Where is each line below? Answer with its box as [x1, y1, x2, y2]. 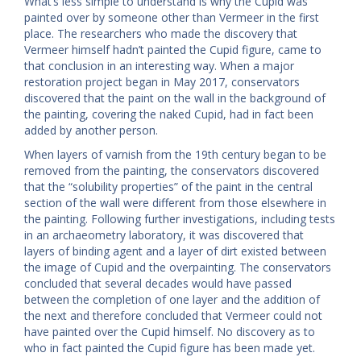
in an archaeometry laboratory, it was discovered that [24, 227, 304, 243]
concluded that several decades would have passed [24, 276, 292, 292]
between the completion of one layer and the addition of [24, 292, 320, 308]
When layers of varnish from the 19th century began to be [24, 147, 326, 163]
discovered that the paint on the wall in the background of [24, 90, 326, 106]
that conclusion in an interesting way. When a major [24, 58, 294, 74]
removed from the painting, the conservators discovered [24, 163, 319, 179]
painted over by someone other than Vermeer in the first [24, 10, 319, 26]
